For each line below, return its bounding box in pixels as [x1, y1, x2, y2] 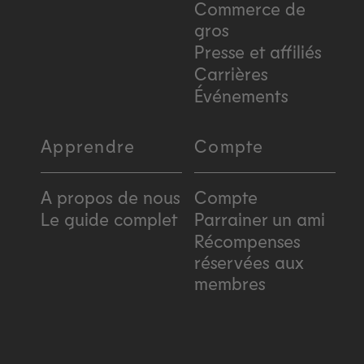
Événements [194, 84, 288, 106]
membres [194, 271, 266, 293]
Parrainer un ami [194, 207, 325, 229]
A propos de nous [41, 185, 180, 207]
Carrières [194, 63, 268, 84]
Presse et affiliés [194, 41, 322, 63]
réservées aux [194, 250, 304, 272]
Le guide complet [41, 207, 178, 229]
